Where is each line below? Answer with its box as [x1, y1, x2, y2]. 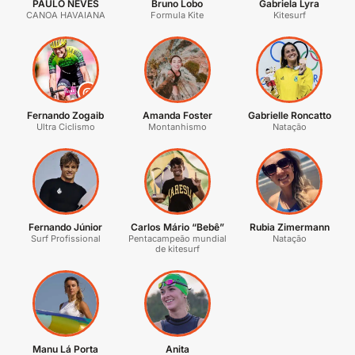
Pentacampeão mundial [128, 232, 227, 244]
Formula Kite [151, 9, 204, 21]
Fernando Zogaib [27, 109, 105, 121]
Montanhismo [147, 120, 207, 132]
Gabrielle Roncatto [247, 109, 331, 121]
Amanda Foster [142, 109, 212, 121]
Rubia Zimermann [249, 220, 330, 233]
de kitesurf [155, 242, 200, 254]
